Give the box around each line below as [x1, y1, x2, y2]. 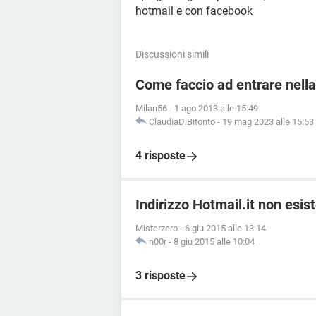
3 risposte [135, 269, 186, 282]
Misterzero [135, 223, 178, 233]
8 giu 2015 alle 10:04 [174, 236, 255, 247]
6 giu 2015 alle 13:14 [185, 223, 266, 233]
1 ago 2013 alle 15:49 [174, 103, 258, 114]
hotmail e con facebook [135, 4, 253, 18]
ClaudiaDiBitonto [149, 116, 215, 127]
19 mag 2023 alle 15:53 [222, 116, 314, 127]
